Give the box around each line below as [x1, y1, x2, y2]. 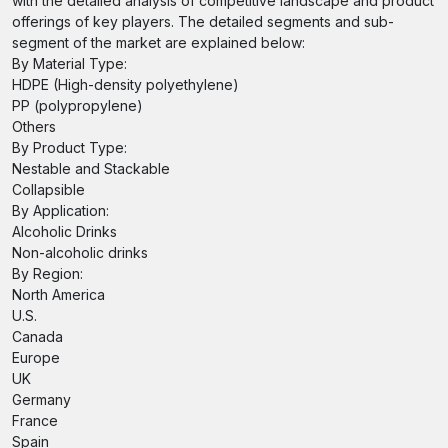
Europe [12, 349, 60, 366]
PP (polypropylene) [12, 97, 143, 114]
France [12, 412, 58, 429]
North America [12, 286, 105, 303]
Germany [12, 391, 71, 408]
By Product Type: [12, 139, 127, 156]
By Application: [12, 202, 109, 219]
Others [12, 118, 56, 135]
